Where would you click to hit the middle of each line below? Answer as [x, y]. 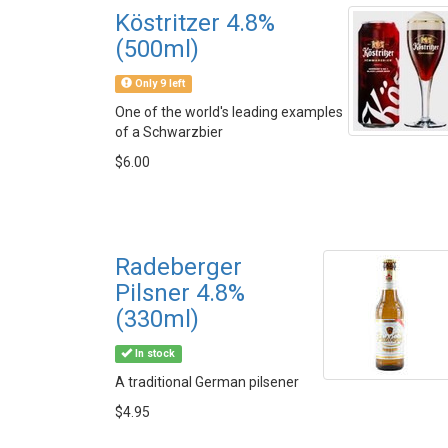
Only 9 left [159, 83]
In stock [154, 353]
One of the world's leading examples [229, 112]
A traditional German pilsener [207, 382]
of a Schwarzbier [169, 132]
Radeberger [178, 267]
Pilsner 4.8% [180, 293]
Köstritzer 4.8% [195, 23]
